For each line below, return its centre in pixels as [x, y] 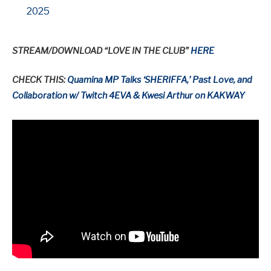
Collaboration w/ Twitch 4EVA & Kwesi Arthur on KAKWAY [129, 96]
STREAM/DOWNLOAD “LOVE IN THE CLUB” [101, 51]
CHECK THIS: [40, 80]
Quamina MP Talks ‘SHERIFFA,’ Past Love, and [160, 80]
